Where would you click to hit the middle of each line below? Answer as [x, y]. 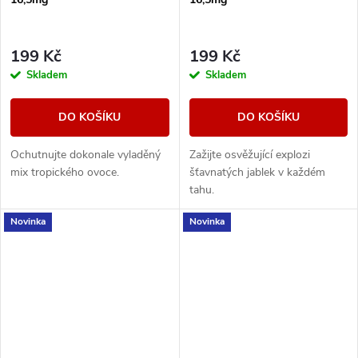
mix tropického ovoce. [65, 172]
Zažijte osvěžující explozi [249, 154]
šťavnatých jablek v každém [257, 172]
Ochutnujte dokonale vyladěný [86, 154]
